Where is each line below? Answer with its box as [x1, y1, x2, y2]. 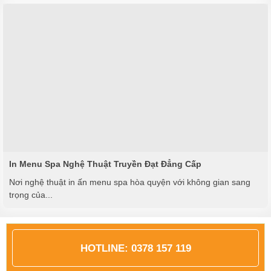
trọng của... [9, 191, 53, 200]
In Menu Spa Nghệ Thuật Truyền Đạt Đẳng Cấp [9, 159, 201, 169]
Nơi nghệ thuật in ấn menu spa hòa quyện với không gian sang [9, 178, 250, 188]
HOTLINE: [80, 242, 131, 254]
